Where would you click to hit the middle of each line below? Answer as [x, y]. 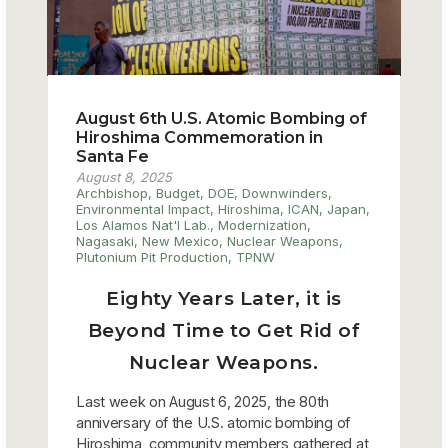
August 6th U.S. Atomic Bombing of [222, 118]
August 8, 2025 [124, 176]
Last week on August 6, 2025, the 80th [203, 401]
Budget [178, 192]
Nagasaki [105, 240]
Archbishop [112, 192]
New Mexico [181, 240]
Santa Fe [113, 156]
